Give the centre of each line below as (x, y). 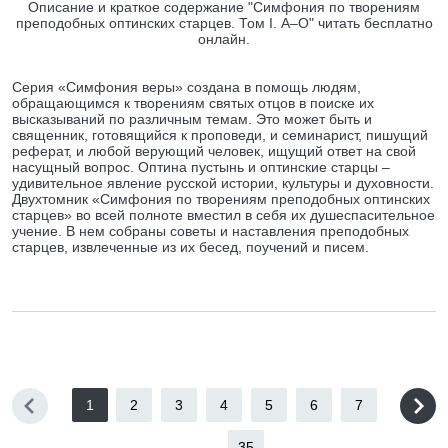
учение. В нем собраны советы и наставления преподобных (210, 231)
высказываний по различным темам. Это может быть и (192, 119)
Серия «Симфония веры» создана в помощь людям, (186, 87)
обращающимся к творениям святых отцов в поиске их (193, 103)
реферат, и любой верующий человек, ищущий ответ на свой (214, 151)
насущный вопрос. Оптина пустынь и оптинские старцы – (201, 167)
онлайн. (224, 39)
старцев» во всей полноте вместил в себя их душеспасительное (223, 215)
